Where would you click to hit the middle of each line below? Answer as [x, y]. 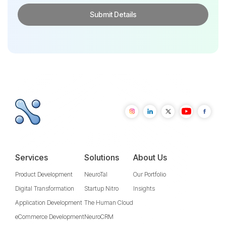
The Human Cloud [109, 202]
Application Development [49, 202]
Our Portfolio [150, 174]
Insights [144, 188]
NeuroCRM [99, 216]
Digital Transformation [45, 188]
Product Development [44, 174]
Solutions [102, 157]
